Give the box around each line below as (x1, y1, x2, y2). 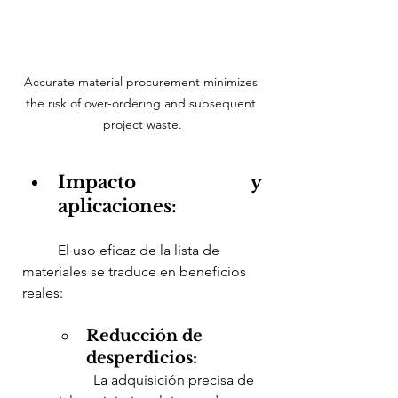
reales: (22, 283, 63, 301)
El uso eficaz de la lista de (22, 241, 58, 259)
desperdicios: (86, 347, 197, 368)
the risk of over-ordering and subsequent (25, 94, 259, 111)
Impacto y (58, 171, 262, 193)
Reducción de (86, 325, 207, 346)
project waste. (102, 115, 182, 132)
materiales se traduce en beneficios (22, 262, 250, 280)
